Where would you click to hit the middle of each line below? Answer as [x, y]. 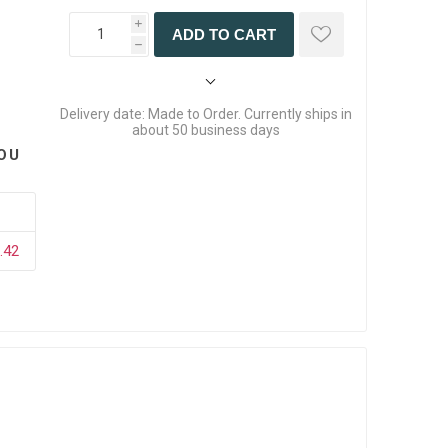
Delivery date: [103, 113]
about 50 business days [206, 129]
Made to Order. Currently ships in [250, 113]
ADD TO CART [223, 34]
